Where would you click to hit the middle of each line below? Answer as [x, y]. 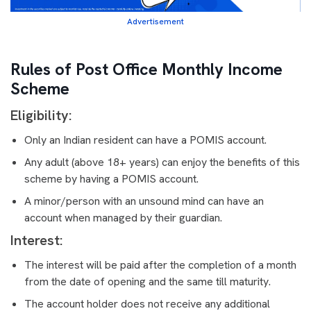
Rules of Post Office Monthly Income [146, 69]
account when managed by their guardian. [125, 217]
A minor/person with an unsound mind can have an [144, 201]
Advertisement [155, 21]
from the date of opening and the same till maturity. [149, 281]
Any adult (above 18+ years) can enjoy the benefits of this [162, 162]
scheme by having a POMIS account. [113, 178]
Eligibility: [41, 115]
